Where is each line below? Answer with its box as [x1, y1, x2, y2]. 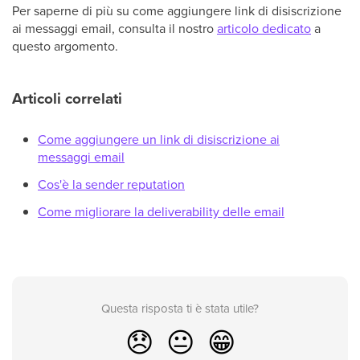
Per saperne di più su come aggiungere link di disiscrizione [12, 2, 342, 19]
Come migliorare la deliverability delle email [38, 202, 284, 220]
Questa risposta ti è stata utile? [101, 300, 259, 317]
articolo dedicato [217, 19, 311, 37]
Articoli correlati [12, 87, 122, 110]
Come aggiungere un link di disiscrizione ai [38, 130, 280, 148]
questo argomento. [12, 37, 118, 55]
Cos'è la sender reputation [38, 175, 185, 193]
